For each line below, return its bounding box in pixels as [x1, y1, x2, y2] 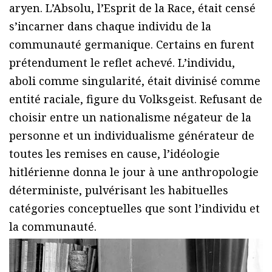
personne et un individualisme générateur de [9, 128, 254, 143]
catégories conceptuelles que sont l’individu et [9, 201, 260, 216]
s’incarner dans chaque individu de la [9, 19, 211, 34]
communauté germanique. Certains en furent [9, 37, 254, 52]
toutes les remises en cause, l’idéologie [9, 146, 220, 161]
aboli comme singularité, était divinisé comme [9, 73, 260, 89]
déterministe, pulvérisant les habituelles [9, 183, 228, 198]
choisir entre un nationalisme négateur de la [9, 110, 251, 125]
